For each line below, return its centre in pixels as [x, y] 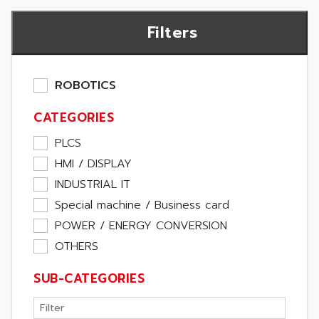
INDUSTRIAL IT [93, 184]
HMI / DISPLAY [93, 164]
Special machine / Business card [142, 205]
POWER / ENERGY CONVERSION [141, 226]
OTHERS [77, 246]
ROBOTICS [85, 85]
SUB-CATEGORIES [89, 278]
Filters [172, 32]
